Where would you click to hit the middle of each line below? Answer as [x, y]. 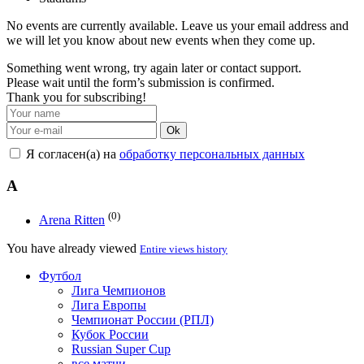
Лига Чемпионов [119, 290]
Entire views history [184, 249]
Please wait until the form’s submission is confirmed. [141, 82]
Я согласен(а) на [71, 154]
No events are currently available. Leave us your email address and [178, 25]
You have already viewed [73, 248]
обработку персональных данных [212, 154]
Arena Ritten [72, 220]
